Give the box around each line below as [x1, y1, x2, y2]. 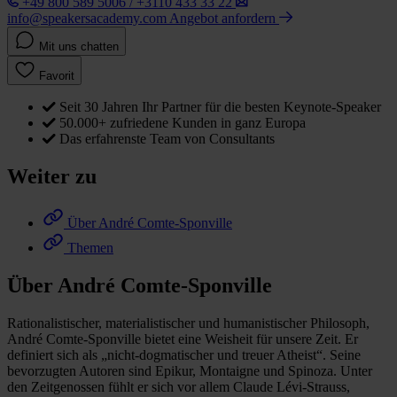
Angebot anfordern [169, 11, 279, 27]
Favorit [39, 69, 74, 83]
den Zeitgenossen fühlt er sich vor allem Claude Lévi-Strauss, [7, 378, 350, 394]
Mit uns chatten [39, 40, 119, 54]
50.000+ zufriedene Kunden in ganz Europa [59, 115, 306, 131]
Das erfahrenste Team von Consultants [59, 131, 275, 147]
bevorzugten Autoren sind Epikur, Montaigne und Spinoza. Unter [7, 362, 372, 378]
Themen [67, 239, 113, 255]
